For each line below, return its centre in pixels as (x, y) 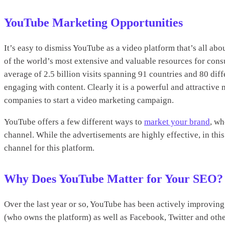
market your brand (177, 122)
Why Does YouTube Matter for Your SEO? (114, 179)
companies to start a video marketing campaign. (89, 100)
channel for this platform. (49, 148)
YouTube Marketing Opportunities (93, 22)
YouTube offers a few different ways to (74, 122)
